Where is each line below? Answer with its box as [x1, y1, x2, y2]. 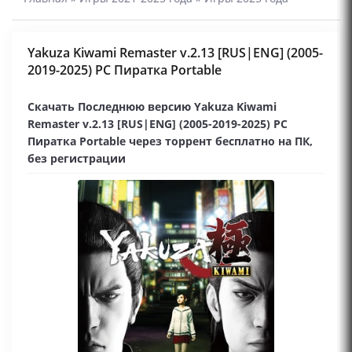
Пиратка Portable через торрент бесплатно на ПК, [27, 134, 313, 148]
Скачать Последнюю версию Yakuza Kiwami [27, 99, 277, 114]
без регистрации [27, 151, 126, 166]
